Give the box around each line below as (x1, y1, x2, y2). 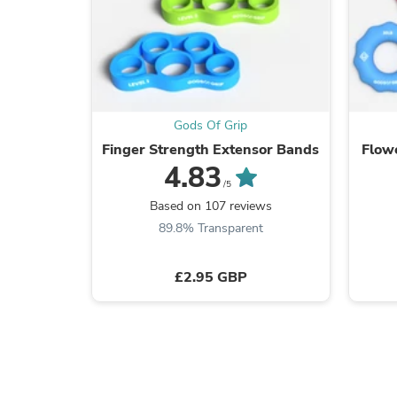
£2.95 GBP (174, 267, 247, 287)
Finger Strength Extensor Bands (102, 139, 320, 160)
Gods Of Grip (174, 116, 248, 134)
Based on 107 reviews (149, 197, 272, 214)
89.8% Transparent (158, 219, 263, 237)
